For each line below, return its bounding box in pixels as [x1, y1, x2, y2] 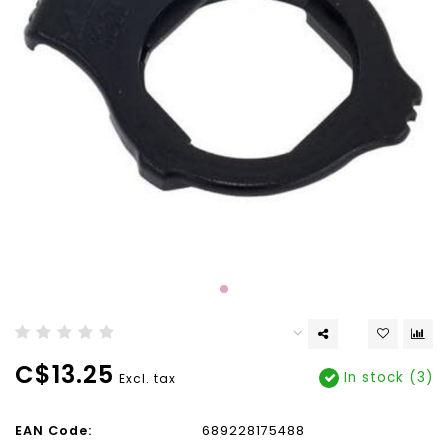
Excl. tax [119, 370, 176, 387]
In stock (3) [339, 368, 433, 387]
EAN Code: [15, 422, 92, 439]
